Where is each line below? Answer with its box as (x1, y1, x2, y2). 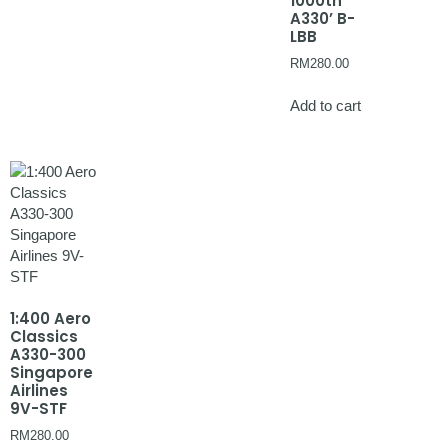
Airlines (10, 379, 68, 401)
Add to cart (290, 97, 361, 115)
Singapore (10, 361, 93, 383)
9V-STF (10, 397, 67, 419)
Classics (10, 325, 78, 347)
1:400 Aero (10, 307, 91, 329)
